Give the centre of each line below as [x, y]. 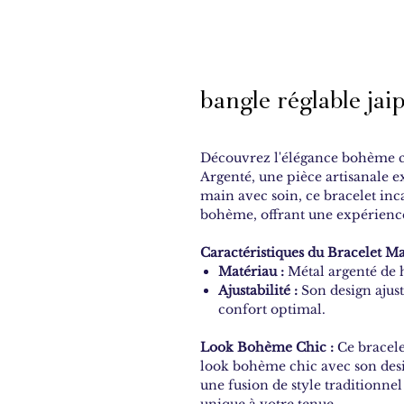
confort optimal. [272, 309]
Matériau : [251, 271]
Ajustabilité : [258, 290]
